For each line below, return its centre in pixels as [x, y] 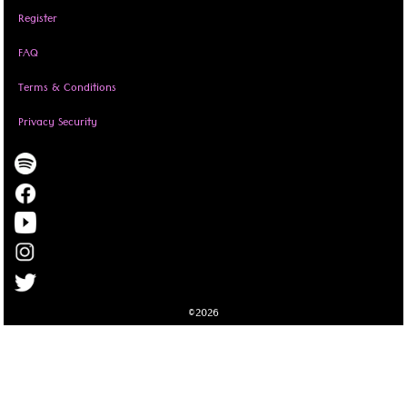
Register [38, 20]
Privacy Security [58, 124]
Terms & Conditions [67, 89]
